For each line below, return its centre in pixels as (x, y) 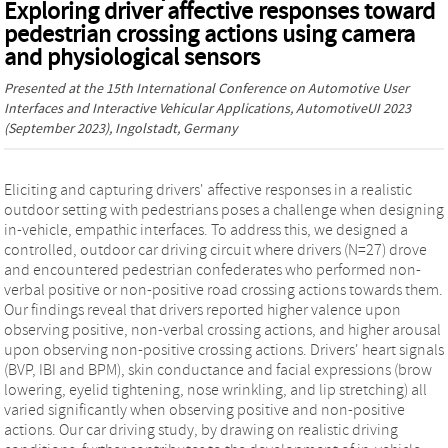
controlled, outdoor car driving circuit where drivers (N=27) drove (215, 249)
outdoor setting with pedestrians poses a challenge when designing (224, 209)
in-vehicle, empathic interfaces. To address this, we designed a (206, 229)
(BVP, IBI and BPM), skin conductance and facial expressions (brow (218, 369)
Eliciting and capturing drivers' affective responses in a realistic (208, 189)
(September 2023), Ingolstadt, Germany (121, 128)
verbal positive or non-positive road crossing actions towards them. (223, 289)
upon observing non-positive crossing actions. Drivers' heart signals (224, 349)
